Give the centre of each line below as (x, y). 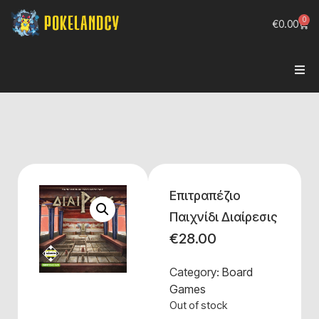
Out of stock (198, 305)
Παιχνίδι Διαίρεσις (223, 217)
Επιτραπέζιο (205, 195)
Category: (195, 272)
